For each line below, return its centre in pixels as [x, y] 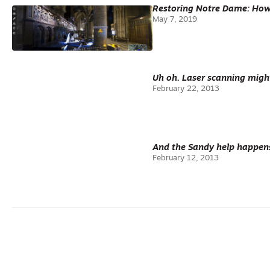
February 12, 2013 [185, 158]
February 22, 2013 [186, 89]
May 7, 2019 [174, 20]
